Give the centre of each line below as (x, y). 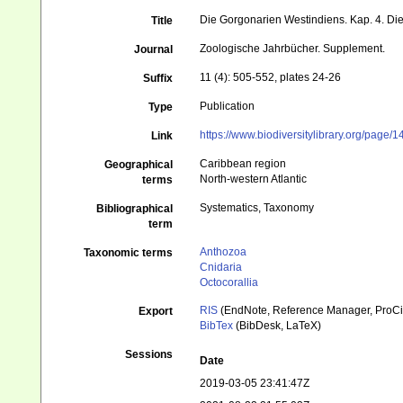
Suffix (158, 78)
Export (156, 311)
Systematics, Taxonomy (257, 208)
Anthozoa (224, 252)
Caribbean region (243, 164)
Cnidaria (221, 267)
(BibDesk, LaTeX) (278, 326)
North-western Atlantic (254, 179)
